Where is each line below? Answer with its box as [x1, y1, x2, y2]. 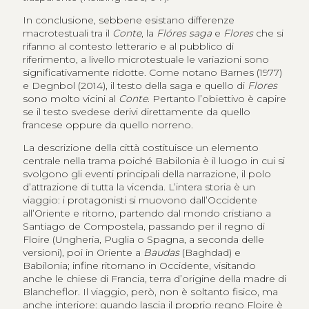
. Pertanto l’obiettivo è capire [147, 92, 286, 106]
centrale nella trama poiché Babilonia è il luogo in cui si [22, 154, 285, 168]
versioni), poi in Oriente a [22, 246, 143, 259]
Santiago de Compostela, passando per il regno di [22, 220, 265, 233]
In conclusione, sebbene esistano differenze [22, 14, 235, 27]
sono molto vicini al [22, 92, 119, 106]
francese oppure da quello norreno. [22, 119, 193, 132]
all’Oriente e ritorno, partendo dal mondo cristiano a [22, 207, 271, 220]
